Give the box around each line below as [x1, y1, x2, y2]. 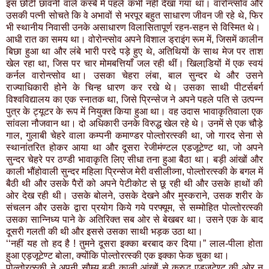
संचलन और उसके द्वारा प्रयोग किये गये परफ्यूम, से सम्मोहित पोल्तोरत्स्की [6, 202, 263, 213]
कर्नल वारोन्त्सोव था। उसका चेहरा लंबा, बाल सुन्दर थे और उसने [6, 70, 263, 81]
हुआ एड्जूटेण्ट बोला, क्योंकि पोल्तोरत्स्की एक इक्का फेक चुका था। [6, 250, 229, 261]
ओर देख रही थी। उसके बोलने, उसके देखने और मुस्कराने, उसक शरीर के [6, 190, 263, 201]
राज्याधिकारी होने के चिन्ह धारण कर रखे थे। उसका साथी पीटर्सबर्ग [6, 82, 263, 93]
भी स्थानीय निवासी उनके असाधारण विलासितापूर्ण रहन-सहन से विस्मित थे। [6, 22, 261, 33]
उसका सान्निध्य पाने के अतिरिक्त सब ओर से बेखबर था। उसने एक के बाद [6, 214, 263, 225]
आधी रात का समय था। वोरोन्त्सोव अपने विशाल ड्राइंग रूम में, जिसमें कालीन [6, 34, 263, 45]
